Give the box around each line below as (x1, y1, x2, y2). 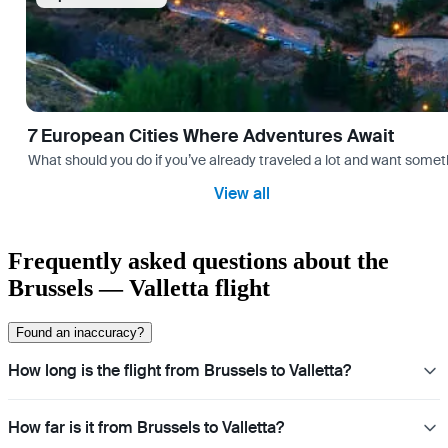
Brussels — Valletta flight (8, 274, 270, 301)
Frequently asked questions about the (8, 247, 389, 274)
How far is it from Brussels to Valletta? (8, 416, 284, 438)
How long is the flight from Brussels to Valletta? (8, 359, 351, 381)
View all (214, 183, 270, 205)
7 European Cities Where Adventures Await (28, 124, 394, 149)
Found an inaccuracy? (16, 324, 144, 340)
